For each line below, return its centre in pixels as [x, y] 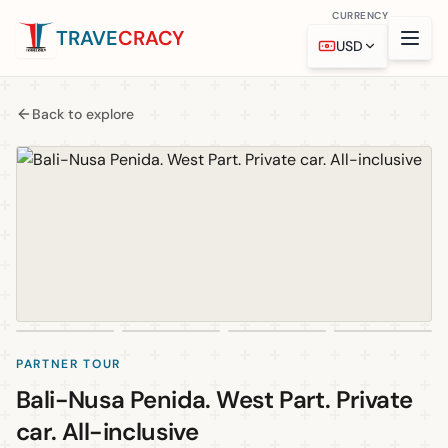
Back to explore [83, 114]
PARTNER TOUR [69, 364]
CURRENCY [360, 15]
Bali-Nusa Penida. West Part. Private [214, 399]
